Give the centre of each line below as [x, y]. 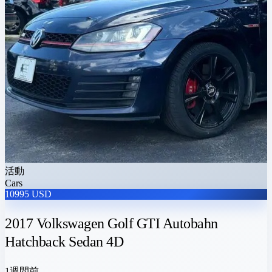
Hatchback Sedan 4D [64, 241]
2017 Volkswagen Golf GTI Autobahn [111, 223]
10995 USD [28, 194]
